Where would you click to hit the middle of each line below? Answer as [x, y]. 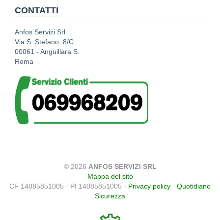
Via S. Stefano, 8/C [44, 41]
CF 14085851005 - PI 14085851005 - [69, 186]
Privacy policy [149, 186]
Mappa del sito [110, 177]
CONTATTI [37, 10]
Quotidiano [194, 186]
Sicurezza [110, 196]
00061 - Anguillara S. [47, 51]
